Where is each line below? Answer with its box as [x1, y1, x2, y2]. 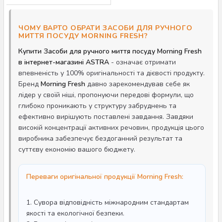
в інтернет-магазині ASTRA [18, 57, 109, 67]
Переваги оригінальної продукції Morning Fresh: [26, 172, 183, 181]
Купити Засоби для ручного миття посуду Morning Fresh [18, 47, 202, 56]
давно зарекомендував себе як [85, 79, 190, 89]
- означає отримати [109, 57, 176, 67]
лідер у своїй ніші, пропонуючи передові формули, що [18, 90, 194, 100]
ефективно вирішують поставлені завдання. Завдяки [18, 112, 193, 121]
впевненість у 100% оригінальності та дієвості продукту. [18, 68, 205, 78]
